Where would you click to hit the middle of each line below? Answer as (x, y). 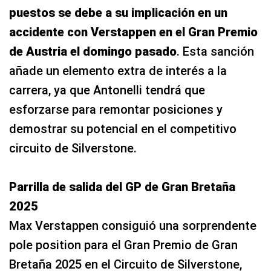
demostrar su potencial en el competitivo (123, 129)
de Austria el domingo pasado (93, 51)
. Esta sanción (215, 51)
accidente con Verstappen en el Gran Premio (133, 32)
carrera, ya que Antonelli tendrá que (107, 90)
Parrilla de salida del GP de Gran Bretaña (122, 187)
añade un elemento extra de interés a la (118, 70)
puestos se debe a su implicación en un (118, 12)
